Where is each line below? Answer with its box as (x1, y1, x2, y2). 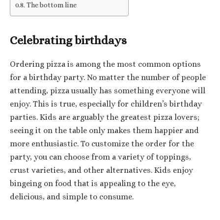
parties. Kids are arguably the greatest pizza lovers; (10, 112, 199, 122)
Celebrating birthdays (10, 33, 127, 47)
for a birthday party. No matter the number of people (10, 73, 206, 82)
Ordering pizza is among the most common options (10, 59, 201, 69)
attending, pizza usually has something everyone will (10, 86, 205, 95)
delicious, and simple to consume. (10, 192, 134, 201)
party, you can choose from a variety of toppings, (10, 152, 191, 162)
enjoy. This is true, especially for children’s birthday (10, 99, 202, 109)
